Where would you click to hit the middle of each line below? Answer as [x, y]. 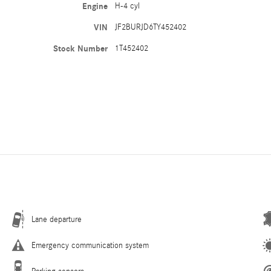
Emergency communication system [90, 246]
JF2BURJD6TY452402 [151, 27]
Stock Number [81, 48]
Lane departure [57, 220]
